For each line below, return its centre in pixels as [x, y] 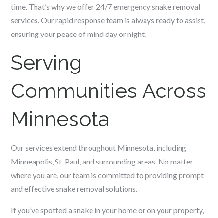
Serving [46, 63]
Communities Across [109, 91]
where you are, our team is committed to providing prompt [108, 175]
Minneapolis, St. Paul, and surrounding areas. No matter [102, 161]
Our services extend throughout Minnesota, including [99, 148]
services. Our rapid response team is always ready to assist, [108, 20]
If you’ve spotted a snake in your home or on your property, [108, 210]
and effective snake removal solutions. [74, 189]
